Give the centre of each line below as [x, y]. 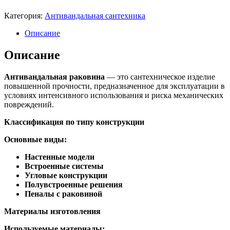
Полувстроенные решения [74, 185]
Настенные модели [60, 157]
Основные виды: [35, 140]
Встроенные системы [64, 166]
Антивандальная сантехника [95, 16]
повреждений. [29, 105]
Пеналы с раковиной [63, 194]
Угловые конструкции [66, 176]
